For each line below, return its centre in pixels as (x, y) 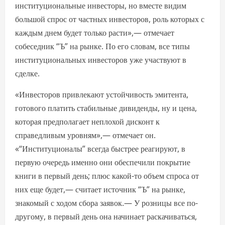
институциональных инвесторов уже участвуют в (101, 60)
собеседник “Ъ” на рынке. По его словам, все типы (102, 46)
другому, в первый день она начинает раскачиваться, (106, 217)
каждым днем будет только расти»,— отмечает (95, 33)
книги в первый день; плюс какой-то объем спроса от (107, 176)
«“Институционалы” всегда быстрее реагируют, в (100, 149)
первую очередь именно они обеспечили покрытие (103, 162)
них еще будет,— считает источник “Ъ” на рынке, (100, 190)
